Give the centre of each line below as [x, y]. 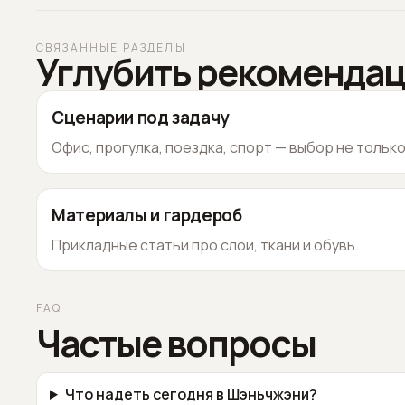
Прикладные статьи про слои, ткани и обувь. [205, 245]
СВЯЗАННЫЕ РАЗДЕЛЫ [111, 47]
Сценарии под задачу [140, 118]
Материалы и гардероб [147, 215]
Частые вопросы [176, 344]
